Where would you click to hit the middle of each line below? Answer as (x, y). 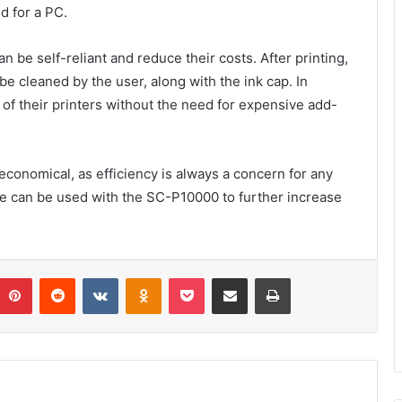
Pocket (223, 278)
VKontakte (146, 278)
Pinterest (57, 278)
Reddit (92, 278)
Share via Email (261, 278)
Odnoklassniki (199, 278)
